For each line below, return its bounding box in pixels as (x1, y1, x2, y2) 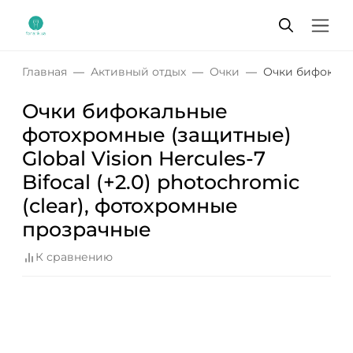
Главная (22, 65, 67, 79)
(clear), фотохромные (22, 194, 238, 217)
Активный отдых (91, 65, 186, 79)
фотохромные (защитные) (22, 123, 292, 147)
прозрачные (22, 217, 151, 241)
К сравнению (35, 250, 113, 265)
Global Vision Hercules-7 (22, 147, 266, 170)
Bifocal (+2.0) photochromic (22, 170, 299, 194)
